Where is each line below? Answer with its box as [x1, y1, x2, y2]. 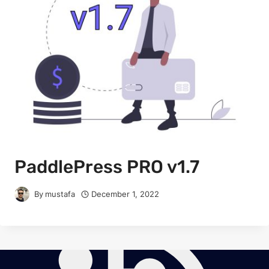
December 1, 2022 [91, 189, 160, 199]
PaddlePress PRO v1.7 [14, 156, 199, 178]
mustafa [45, 189, 76, 199]
